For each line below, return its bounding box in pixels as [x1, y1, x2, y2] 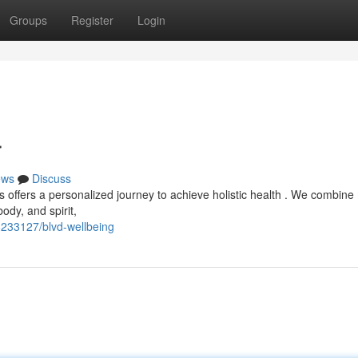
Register [71, 12, 113, 28]
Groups [10, 12, 47, 28]
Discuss [32, 170, 71, 186]
